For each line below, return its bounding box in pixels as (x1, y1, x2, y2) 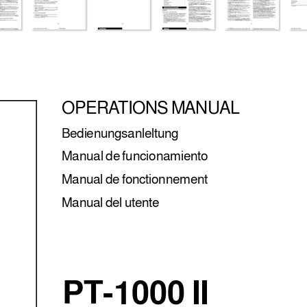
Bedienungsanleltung (61, 125, 179, 142)
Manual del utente (61, 195, 160, 211)
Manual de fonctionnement (61, 171, 208, 188)
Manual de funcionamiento (61, 148, 208, 165)
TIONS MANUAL (118, 97, 240, 119)
